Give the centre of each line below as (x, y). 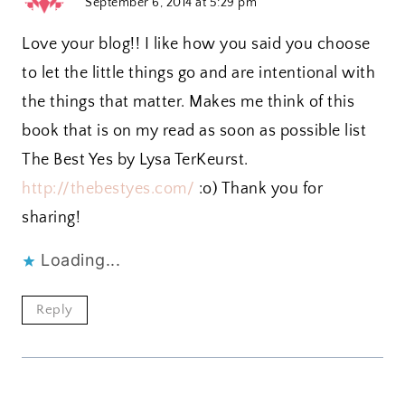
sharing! (51, 218)
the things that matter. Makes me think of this (188, 103)
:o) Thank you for (259, 189)
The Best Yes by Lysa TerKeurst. (135, 160)
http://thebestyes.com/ (108, 189)
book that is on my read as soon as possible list (194, 132)
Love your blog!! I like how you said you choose (196, 45)
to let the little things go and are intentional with (198, 74)
